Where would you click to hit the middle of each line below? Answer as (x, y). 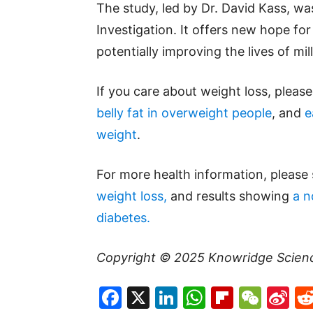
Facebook (174, 297)
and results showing (230, 196)
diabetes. (123, 218)
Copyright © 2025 (152, 257)
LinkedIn (222, 297)
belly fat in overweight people (184, 113)
